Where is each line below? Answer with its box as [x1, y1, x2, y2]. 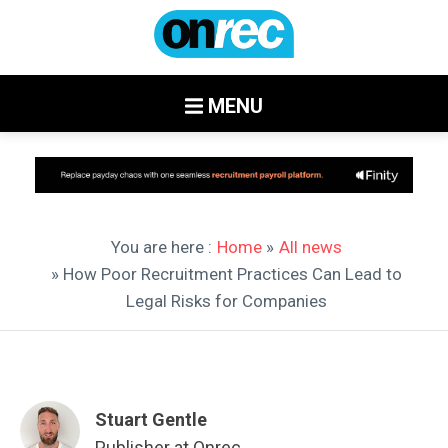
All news [279, 236, 342, 257]
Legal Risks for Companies [126, 290, 327, 311]
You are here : [111, 236, 212, 257]
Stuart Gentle [95, 408, 207, 430]
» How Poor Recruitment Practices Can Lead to [51, 263, 402, 284]
